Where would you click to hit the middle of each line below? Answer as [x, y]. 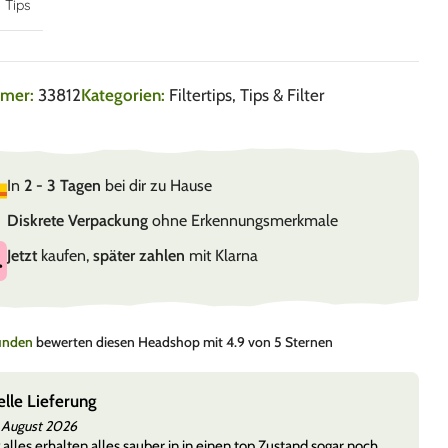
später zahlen [138, 256]
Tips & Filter [281, 95]
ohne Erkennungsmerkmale [242, 221]
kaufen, [64, 256]
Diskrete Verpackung [77, 221]
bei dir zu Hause [156, 186]
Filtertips [200, 95]
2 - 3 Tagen [62, 186]
